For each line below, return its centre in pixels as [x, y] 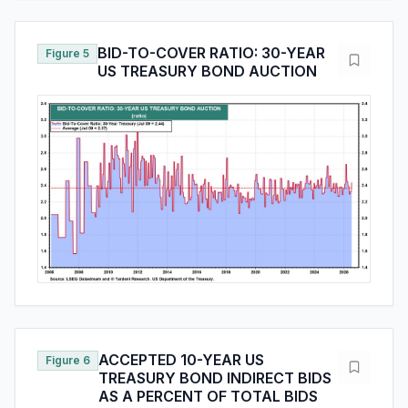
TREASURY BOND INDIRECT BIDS [215, 377]
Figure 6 [68, 360]
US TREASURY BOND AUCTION [207, 71]
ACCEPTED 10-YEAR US [181, 359]
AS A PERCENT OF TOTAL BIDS [208, 396]
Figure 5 [67, 54]
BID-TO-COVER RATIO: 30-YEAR [211, 53]
